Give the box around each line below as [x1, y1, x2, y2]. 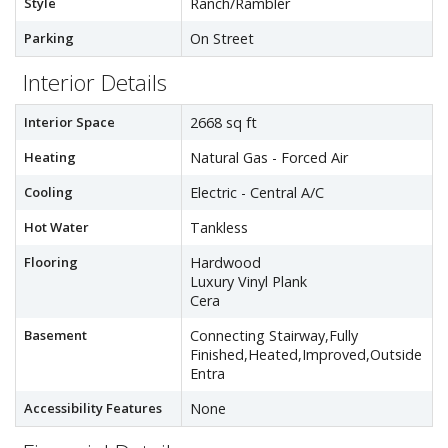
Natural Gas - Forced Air [190, 148, 348, 167]
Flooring [24, 253, 78, 271]
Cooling [24, 183, 73, 201]
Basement [24, 326, 87, 344]
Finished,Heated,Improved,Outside [190, 345, 422, 364]
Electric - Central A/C [190, 183, 324, 202]
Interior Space [24, 113, 115, 131]
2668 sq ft [190, 113, 257, 132]
